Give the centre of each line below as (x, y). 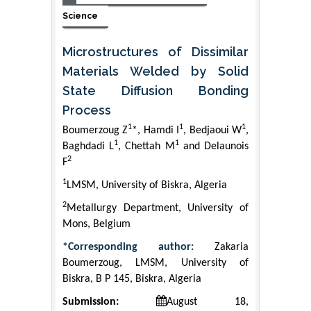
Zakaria (232, 247)
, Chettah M (146, 147)
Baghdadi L (89, 147)
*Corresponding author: (138, 247)
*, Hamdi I (156, 131)
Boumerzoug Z (95, 131)
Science (80, 16)
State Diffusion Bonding (155, 91)
